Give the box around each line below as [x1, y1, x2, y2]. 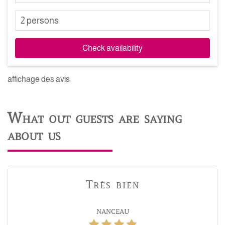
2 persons [21, 15, 59, 26]
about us [8, 126, 61, 144]
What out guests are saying [8, 109, 182, 127]
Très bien [85, 178, 140, 191]
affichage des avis [8, 75, 70, 83]
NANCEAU [96, 207, 129, 216]
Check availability [82, 44, 143, 52]
